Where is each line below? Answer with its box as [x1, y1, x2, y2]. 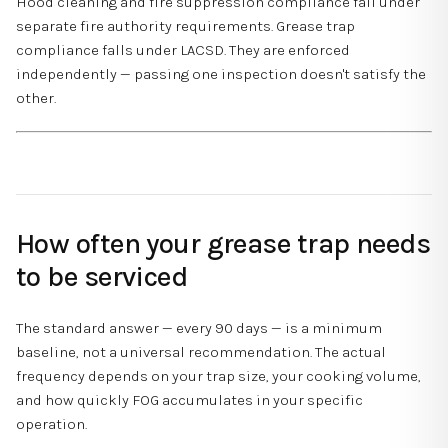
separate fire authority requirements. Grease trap [16, 16, 355, 35]
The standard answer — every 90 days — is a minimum [16, 318, 382, 337]
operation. [16, 414, 87, 433]
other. [16, 88, 56, 107]
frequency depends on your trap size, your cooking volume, [16, 366, 421, 385]
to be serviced [16, 260, 188, 294]
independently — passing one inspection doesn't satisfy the [16, 64, 426, 83]
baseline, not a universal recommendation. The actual [16, 342, 386, 361]
